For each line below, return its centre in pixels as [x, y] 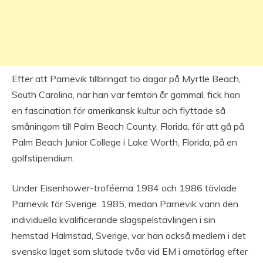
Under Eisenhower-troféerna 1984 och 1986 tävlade [124, 188]
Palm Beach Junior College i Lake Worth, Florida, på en [124, 142]
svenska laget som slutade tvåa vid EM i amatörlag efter [130, 251]
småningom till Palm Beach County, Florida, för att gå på [128, 126]
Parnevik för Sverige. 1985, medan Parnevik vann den [125, 203]
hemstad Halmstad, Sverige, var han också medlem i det [129, 235]
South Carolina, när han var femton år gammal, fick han [126, 94]
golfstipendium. [43, 158]
